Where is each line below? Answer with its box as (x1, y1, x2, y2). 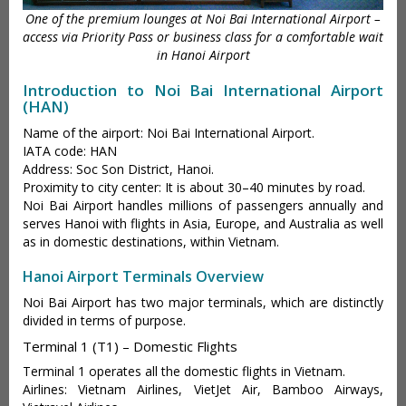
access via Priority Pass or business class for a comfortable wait (23, 28, 383, 46)
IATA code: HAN (23, 142, 117, 160)
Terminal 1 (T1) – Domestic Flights (23, 337, 237, 356)
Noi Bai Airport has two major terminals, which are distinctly (23, 294, 383, 312)
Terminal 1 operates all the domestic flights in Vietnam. (23, 362, 345, 381)
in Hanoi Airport (156, 46, 250, 64)
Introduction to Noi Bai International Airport (23, 80, 383, 101)
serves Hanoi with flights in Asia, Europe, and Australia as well (23, 215, 383, 233)
